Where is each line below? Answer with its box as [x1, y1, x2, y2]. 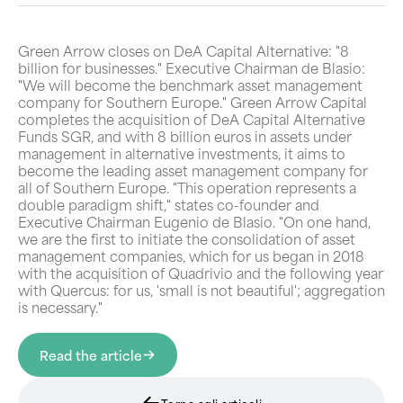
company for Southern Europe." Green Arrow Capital [18, 91, 367, 113]
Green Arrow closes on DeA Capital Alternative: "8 [18, 40, 349, 62]
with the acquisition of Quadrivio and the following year [18, 262, 383, 284]
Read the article [40, 345, 142, 366]
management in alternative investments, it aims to [18, 142, 345, 165]
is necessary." [18, 296, 103, 318]
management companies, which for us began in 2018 [18, 245, 364, 267]
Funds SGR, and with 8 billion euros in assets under [18, 125, 352, 148]
